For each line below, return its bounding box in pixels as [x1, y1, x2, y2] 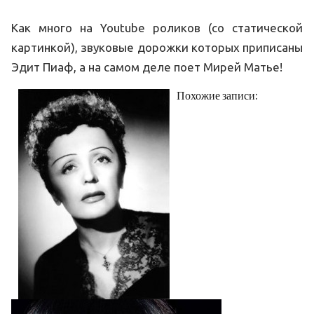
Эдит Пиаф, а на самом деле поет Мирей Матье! [11, 60, 282, 74]
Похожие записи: [177, 89, 257, 102]
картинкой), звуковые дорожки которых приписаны [11, 41, 303, 54]
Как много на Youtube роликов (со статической [11, 21, 303, 34]
